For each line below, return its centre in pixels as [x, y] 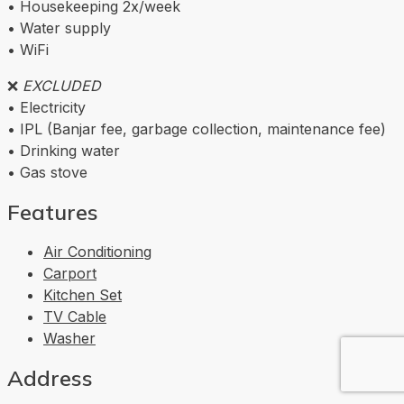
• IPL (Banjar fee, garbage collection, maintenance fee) [197, 129]
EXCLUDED [62, 86]
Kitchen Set [83, 295]
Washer [69, 339]
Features [53, 212]
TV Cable [75, 317]
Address [50, 378]
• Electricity [46, 108]
